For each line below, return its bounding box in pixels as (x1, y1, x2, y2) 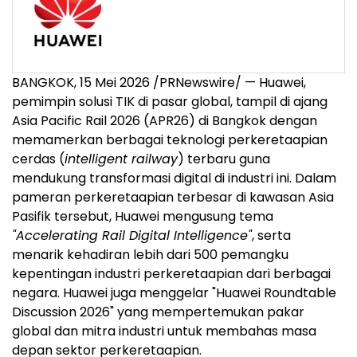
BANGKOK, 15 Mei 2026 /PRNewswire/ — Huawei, (12, 73, 306, 92)
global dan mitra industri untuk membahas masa (12, 321, 316, 340)
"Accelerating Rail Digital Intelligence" (12, 226, 252, 245)
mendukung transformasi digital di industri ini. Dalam (12, 168, 336, 187)
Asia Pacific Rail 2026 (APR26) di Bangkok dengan (12, 111, 317, 130)
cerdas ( (12, 149, 65, 168)
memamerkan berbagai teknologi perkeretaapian (12, 130, 328, 149)
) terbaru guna (178, 149, 270, 168)
